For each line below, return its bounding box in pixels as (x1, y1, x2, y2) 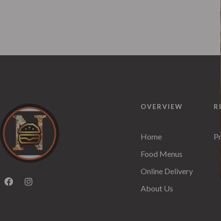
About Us (141, 184, 173, 193)
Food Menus (141, 149, 183, 158)
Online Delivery (141, 166, 193, 176)
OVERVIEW (141, 103, 183, 110)
